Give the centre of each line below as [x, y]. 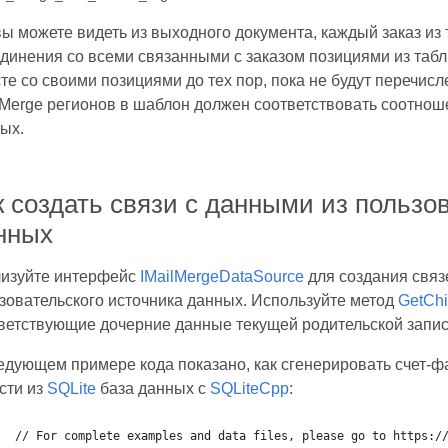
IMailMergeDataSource [221, 276]
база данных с [152, 388]
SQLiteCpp [249, 388]
